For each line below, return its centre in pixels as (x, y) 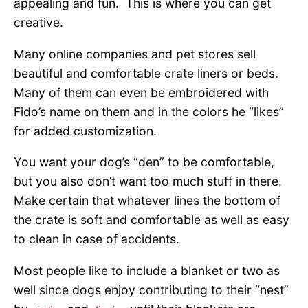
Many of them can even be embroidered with (141, 92)
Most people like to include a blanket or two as (147, 270)
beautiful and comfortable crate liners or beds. (148, 73)
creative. (38, 23)
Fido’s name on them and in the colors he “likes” (149, 111)
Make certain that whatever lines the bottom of (147, 201)
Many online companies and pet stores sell (135, 54)
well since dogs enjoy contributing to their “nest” (151, 289)
